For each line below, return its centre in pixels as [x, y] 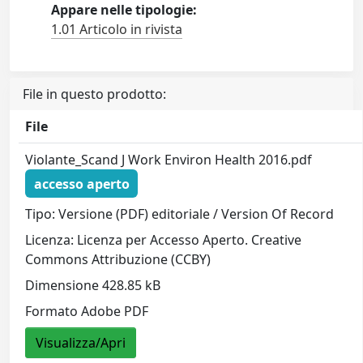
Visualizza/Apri [81, 343]
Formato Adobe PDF [87, 312]
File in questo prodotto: [94, 94]
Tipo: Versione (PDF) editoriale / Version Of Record [180, 214]
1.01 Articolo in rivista [117, 29]
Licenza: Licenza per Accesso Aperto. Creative [164, 240]
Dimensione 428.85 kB [93, 286]
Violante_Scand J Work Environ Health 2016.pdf [169, 160]
